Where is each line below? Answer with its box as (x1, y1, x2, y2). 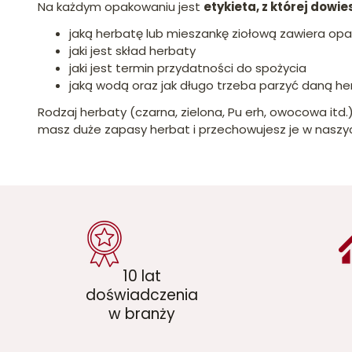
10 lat (122, 265, 161, 287)
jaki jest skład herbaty (69, 42, 196, 59)
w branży (108, 302, 175, 324)
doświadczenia (85, 284, 198, 306)
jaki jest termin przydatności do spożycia (69, 59, 306, 76)
